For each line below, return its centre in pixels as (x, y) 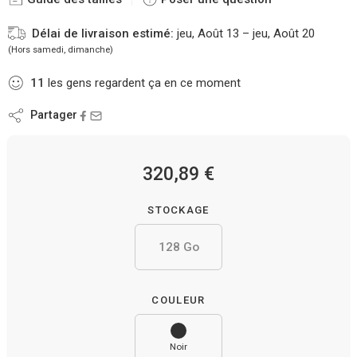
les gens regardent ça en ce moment (143, 83)
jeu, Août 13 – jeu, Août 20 (246, 33)
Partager (51, 115)
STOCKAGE (178, 210)
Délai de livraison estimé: (103, 33)
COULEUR (178, 300)
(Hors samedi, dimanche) (61, 50)
